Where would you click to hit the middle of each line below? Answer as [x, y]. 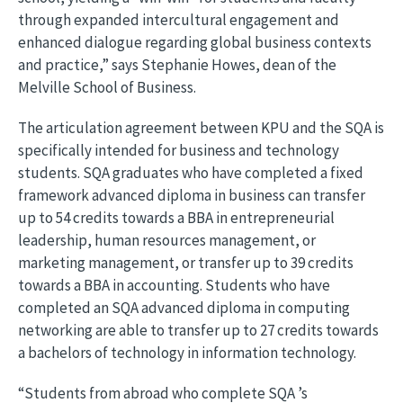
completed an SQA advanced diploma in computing [184, 308]
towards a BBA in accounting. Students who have [174, 285]
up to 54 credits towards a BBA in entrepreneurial [176, 218]
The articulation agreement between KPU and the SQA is [201, 128]
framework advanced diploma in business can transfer [192, 195]
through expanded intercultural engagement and [179, 20]
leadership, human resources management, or [167, 240]
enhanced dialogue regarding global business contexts [195, 42]
